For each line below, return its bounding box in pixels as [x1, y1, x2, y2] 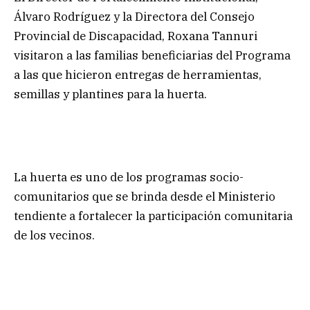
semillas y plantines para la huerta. [14, 86, 207, 102]
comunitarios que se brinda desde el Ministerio [14, 188, 275, 204]
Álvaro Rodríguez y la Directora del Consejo [14, 9, 255, 25]
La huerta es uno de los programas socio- [14, 169, 244, 185]
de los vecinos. [14, 227, 95, 243]
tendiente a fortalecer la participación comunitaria [14, 208, 293, 224]
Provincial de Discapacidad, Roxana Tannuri [14, 28, 257, 44]
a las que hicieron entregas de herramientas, [14, 67, 262, 83]
